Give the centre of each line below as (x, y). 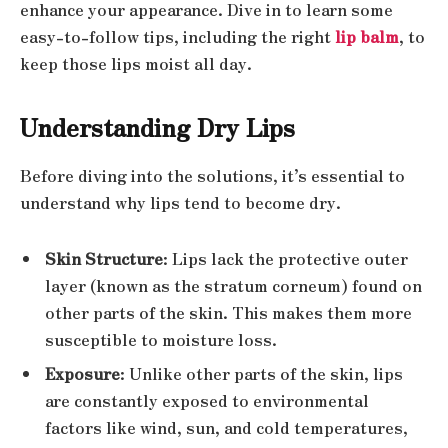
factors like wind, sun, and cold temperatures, (226, 427)
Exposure (82, 373)
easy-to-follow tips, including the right (177, 36)
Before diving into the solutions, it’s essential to (212, 175)
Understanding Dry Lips (157, 126)
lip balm (367, 36)
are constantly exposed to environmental (207, 400)
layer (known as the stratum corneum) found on (233, 285)
